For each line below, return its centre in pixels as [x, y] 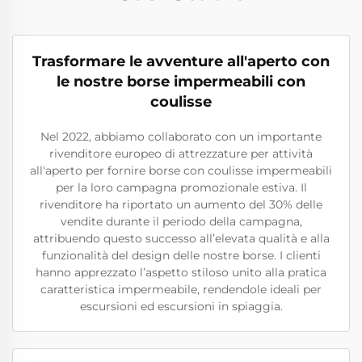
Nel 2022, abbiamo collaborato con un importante [181, 137]
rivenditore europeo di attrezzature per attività [181, 154]
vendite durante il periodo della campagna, [181, 221]
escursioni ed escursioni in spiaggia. [181, 306]
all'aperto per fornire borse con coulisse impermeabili [181, 170]
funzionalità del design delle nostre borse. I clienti [181, 255]
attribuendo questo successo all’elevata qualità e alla [181, 238]
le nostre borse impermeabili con [181, 82]
